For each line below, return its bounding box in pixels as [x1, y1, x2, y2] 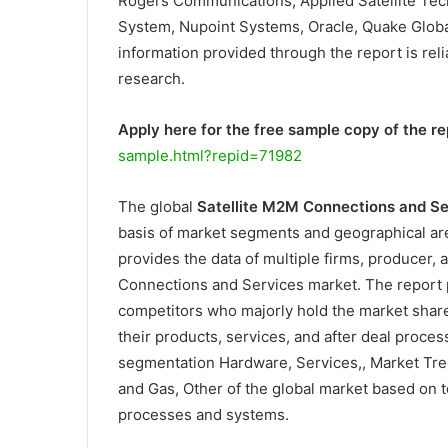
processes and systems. [118, 405, 289, 424]
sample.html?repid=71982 [118, 146, 302, 165]
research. [118, 69, 185, 88]
